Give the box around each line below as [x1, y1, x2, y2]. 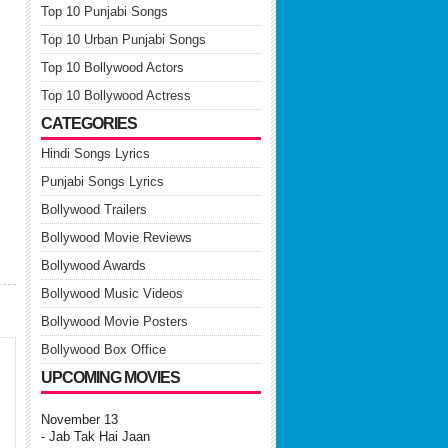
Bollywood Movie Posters [41, 314, 188, 329]
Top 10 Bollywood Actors [41, 60, 184, 75]
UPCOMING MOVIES [41, 369, 180, 386]
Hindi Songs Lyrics [41, 146, 150, 161]
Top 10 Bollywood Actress [41, 88, 191, 103]
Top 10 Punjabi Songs [41, 4, 168, 19]
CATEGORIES [41, 115, 137, 132]
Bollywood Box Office [41, 342, 166, 357]
